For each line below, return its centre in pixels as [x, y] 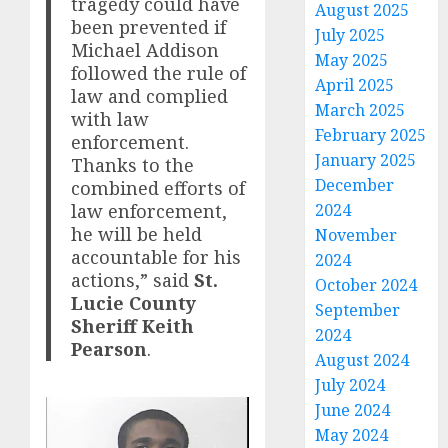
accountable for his [156, 257]
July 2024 [350, 385]
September [358, 310]
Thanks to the [133, 165]
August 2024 [362, 360]
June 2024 [353, 410]
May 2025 [352, 60]
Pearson [109, 349]
